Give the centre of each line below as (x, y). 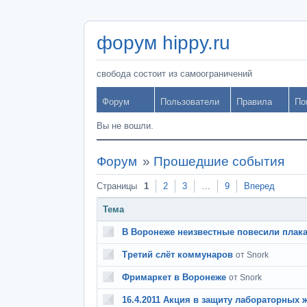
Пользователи (190, 102)
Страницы (117, 186)
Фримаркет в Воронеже (174, 277)
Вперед (259, 186)
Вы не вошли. (125, 126)
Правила (254, 102)
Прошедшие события (219, 161)
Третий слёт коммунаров (177, 255)
